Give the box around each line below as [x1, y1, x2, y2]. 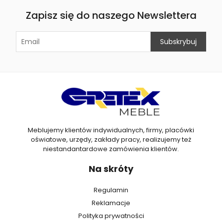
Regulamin [94, 185, 128, 195]
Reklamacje [92, 198, 130, 208]
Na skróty [89, 163, 133, 175]
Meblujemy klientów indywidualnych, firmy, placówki [28, 125, 194, 135]
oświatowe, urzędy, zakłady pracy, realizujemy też [31, 135, 191, 145]
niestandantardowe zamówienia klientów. [43, 144, 179, 154]
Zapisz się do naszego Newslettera [25, 8, 197, 22]
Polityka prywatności [78, 211, 144, 221]
